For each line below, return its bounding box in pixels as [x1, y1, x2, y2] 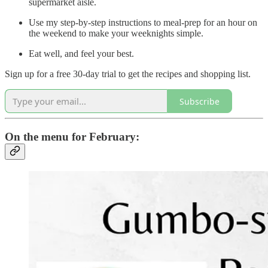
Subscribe [179, 95, 220, 107]
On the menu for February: [5, 130, 139, 144]
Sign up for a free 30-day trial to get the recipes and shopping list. [5, 69, 251, 80]
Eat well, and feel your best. [29, 48, 134, 59]
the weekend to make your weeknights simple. [29, 28, 203, 39]
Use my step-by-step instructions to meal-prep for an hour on [29, 17, 257, 28]
